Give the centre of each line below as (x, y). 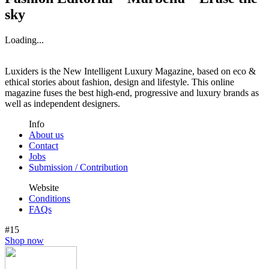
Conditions (50, 199)
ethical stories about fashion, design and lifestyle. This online (119, 82)
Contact (44, 146)
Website (44, 188)
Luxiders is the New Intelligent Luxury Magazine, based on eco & (130, 71)
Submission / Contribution (78, 168)
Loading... (24, 40)
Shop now (24, 241)
